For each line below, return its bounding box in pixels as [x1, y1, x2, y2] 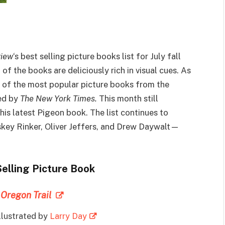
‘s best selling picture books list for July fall [13, 51, 181, 61]
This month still [99, 93, 158, 103]
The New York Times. [20, 93, 99, 103]
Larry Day [50, 211, 87, 221]
